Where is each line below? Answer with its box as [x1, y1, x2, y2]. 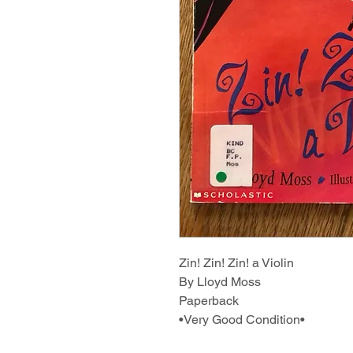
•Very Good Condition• [179, 311, 305, 327]
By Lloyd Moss [179, 273, 261, 289]
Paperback [179, 292, 239, 308]
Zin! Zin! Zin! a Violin [179, 255, 294, 270]
